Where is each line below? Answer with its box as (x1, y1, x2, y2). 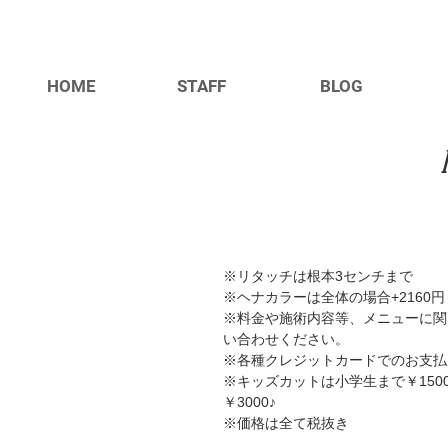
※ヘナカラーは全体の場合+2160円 (223, 289, 445, 305)
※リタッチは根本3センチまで (223, 268, 413, 284)
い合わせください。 (223, 331, 349, 347)
